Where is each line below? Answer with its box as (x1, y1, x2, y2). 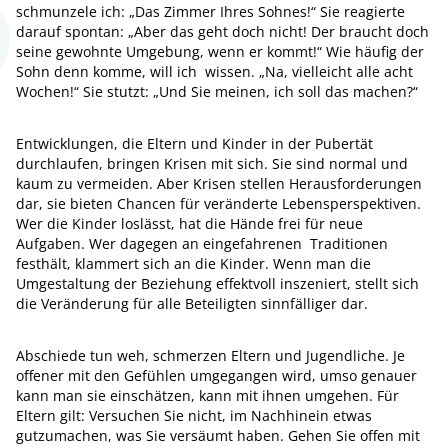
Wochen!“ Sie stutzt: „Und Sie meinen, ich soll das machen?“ (16, 82, 418, 101)
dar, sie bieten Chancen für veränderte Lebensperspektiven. (16, 194, 421, 213)
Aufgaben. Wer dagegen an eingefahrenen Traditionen (16, 234, 388, 253)
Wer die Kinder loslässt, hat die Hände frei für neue (16, 214, 363, 233)
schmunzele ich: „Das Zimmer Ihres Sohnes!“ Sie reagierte (16, 2, 405, 21)
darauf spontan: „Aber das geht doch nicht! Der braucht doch (16, 22, 429, 41)
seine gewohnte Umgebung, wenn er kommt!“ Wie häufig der (16, 42, 424, 61)
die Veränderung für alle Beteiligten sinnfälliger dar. (16, 294, 368, 313)
